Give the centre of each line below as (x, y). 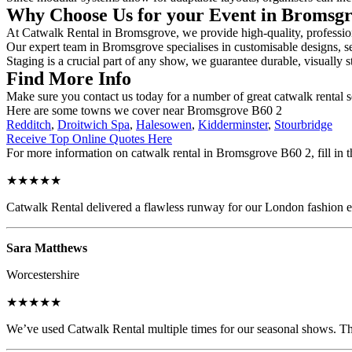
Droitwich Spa (93, 124)
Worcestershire (43, 274)
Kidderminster (233, 124)
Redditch (29, 124)
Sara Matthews (47, 247)
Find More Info (69, 78)
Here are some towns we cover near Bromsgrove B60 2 (144, 110)
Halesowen (164, 124)
